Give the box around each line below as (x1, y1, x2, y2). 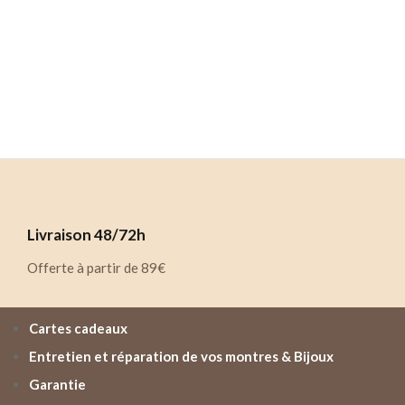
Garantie (29, 376, 86, 393)
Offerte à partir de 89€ (27, 259, 165, 277)
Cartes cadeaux (29, 320, 127, 337)
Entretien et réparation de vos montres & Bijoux (29, 348, 334, 365)
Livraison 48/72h (27, 225, 146, 245)
